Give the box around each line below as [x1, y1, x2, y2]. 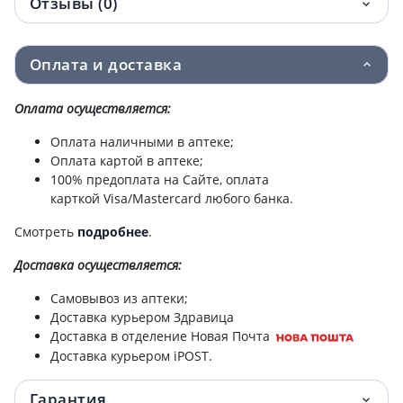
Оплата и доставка [30, 53, 183, 75]
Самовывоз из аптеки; [50, 289, 188, 307]
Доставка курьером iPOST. [50, 346, 212, 364]
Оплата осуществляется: [14, 99, 171, 117]
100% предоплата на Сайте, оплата [50, 170, 269, 188]
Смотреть [14, 222, 77, 240]
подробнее [77, 222, 148, 240]
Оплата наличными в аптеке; [50, 132, 234, 150]
